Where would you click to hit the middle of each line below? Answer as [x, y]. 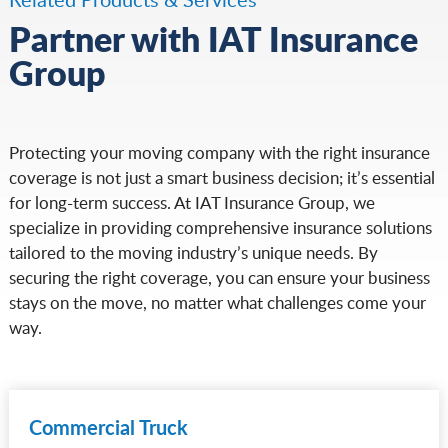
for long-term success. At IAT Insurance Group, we [191, 203]
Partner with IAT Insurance [213, 39]
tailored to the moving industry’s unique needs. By [193, 253]
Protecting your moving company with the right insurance [219, 153]
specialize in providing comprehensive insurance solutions [220, 228]
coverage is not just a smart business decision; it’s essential [221, 178]
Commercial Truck [108, 427]
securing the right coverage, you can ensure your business [219, 278]
